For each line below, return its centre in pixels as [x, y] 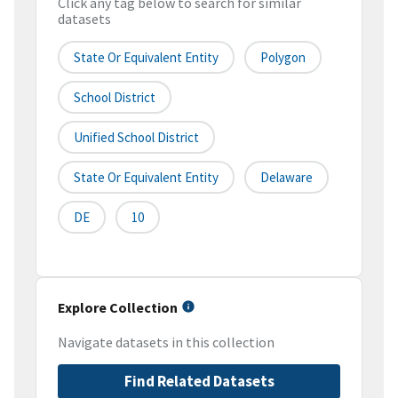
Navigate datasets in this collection [166, 342]
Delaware [287, 178]
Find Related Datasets [199, 382]
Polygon [283, 58]
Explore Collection [118, 308]
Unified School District [136, 138]
